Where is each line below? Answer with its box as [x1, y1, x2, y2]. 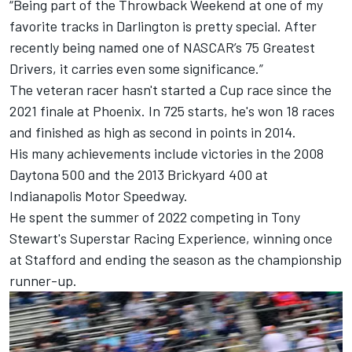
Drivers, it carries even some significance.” [9, 59, 263, 77]
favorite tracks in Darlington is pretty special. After [9, 16, 317, 35]
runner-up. [9, 271, 77, 289]
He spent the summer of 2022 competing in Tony [9, 207, 300, 225]
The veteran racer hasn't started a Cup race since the [9, 80, 332, 98]
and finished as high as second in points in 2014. [9, 123, 296, 141]
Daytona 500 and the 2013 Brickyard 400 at [9, 165, 268, 183]
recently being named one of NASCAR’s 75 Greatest [9, 38, 315, 56]
